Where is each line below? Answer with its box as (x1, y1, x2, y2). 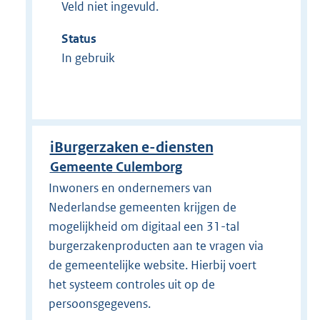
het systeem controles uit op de (48, 276, 215, 293)
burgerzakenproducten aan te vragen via (48, 238, 264, 254)
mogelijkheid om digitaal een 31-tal (48, 219, 239, 235)
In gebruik (61, 49, 115, 66)
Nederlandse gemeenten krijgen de (48, 199, 236, 216)
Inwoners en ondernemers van (48, 180, 212, 196)
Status (61, 30, 96, 46)
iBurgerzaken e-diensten (49, 138, 214, 156)
